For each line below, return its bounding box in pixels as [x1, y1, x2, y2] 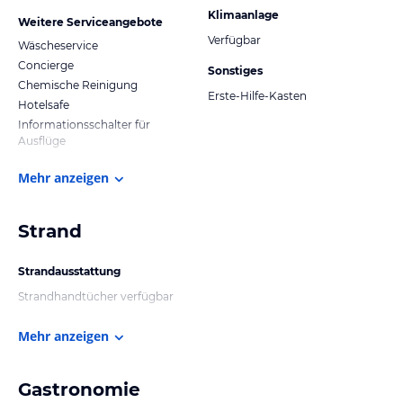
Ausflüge [18, 133, 66, 148]
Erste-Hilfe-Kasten [208, 88, 307, 103]
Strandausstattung [18, 264, 121, 278]
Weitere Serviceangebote [18, 14, 163, 29]
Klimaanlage [208, 7, 279, 22]
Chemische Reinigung [18, 77, 138, 92]
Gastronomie [18, 378, 140, 400]
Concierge [18, 58, 74, 72]
